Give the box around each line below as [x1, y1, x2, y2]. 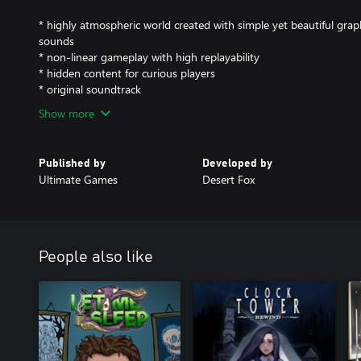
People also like [39, 249, 153, 265]
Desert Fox [201, 172, 255, 187]
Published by [39, 158, 106, 169]
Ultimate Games [39, 172, 118, 187]
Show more [39, 106, 94, 121]
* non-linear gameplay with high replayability [39, 49, 259, 64]
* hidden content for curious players [39, 65, 215, 81]
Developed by [201, 158, 272, 169]
